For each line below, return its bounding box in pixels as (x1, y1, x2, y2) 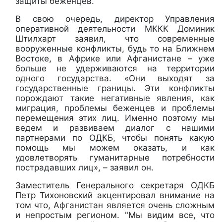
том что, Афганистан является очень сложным (15, 200, 215, 210)
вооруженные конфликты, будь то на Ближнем (15, 43, 215, 54)
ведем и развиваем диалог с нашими (15, 122, 215, 133)
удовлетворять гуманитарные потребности (15, 152, 215, 163)
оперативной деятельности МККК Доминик (15, 23, 215, 34)
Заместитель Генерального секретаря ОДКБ (15, 180, 215, 190)
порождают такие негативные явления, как (15, 93, 215, 103)
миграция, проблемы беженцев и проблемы (15, 103, 215, 113)
